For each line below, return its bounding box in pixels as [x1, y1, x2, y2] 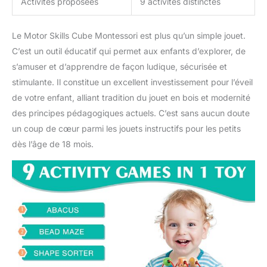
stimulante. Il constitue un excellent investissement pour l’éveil [12, 76, 253, 87]
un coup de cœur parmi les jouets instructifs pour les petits [12, 123, 241, 133]
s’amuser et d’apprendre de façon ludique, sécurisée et [12, 61, 227, 72]
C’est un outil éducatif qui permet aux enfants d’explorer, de [12, 45, 246, 56]
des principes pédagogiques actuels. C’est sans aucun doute [12, 107, 250, 118]
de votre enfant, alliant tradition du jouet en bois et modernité [12, 92, 250, 103]
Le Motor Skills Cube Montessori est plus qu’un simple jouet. [12, 30, 246, 41]
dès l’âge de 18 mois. [12, 138, 94, 149]
